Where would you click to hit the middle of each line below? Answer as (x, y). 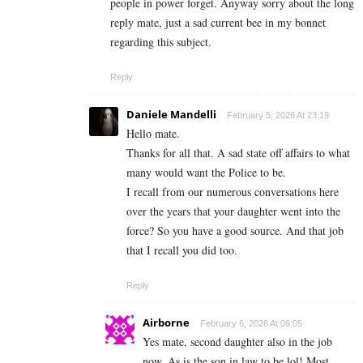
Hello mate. (153, 133)
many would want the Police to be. (206, 172)
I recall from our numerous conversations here (233, 191)
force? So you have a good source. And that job (235, 230)
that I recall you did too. (182, 250)
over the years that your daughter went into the (233, 211)
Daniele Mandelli (171, 114)
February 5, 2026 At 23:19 (278, 115)
